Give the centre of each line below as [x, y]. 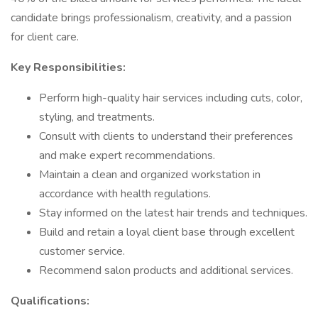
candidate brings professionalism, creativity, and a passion [151, 18]
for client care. [45, 37]
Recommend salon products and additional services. [166, 270]
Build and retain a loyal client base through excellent [167, 232]
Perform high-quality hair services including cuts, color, [171, 98]
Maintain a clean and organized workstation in [150, 175]
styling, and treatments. [97, 117]
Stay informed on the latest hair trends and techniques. [173, 213]
